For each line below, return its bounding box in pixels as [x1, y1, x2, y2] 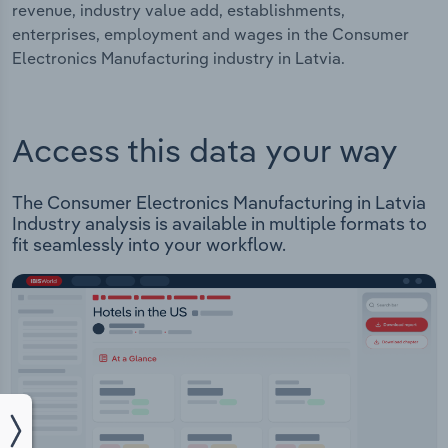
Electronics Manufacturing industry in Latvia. [12, 48, 345, 69]
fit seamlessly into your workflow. [12, 233, 286, 257]
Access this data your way [12, 129, 398, 170]
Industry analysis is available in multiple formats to [12, 212, 427, 236]
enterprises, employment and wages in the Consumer [12, 24, 409, 45]
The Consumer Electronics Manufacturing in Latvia [12, 191, 426, 215]
